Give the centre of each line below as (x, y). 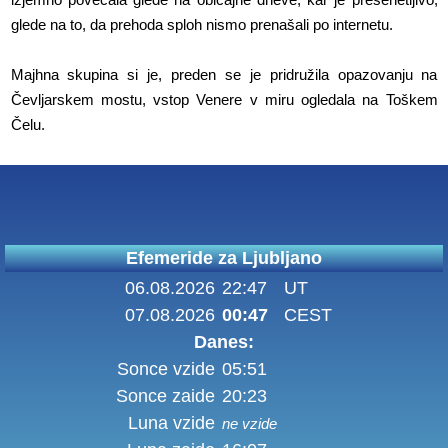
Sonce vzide (166, 369)
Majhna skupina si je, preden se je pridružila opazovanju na (224, 75)
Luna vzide (171, 423)
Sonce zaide (165, 396)
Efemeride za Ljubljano (224, 258)
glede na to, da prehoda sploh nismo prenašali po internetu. (201, 25)
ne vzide (249, 424)
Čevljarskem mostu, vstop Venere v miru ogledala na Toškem (224, 100)
